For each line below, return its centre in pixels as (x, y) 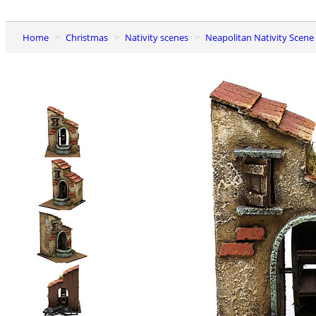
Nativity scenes (160, 37)
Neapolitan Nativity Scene (263, 37)
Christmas (90, 37)
